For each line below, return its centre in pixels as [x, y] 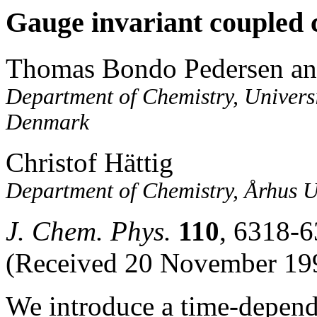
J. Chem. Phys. [88, 231]
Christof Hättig [90, 162]
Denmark [47, 122]
